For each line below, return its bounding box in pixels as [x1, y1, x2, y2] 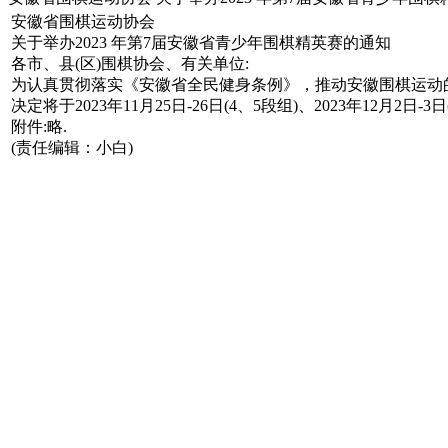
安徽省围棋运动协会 [11, 12, 155, 30]
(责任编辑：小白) [11, 138, 133, 156]
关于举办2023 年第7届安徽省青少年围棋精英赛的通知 [11, 33, 391, 51]
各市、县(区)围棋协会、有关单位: [11, 54, 249, 72]
